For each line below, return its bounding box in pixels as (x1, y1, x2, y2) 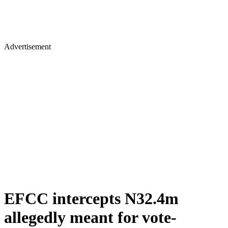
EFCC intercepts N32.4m (4, 189, 179, 208)
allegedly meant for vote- (4, 208, 177, 227)
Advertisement (4, 42, 51, 51)
